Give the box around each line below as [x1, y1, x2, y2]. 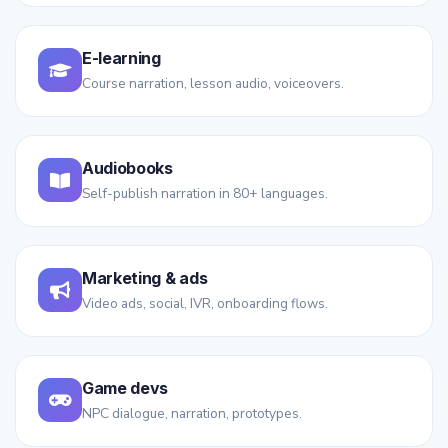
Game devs [82, 378, 169, 399]
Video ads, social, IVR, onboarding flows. [82, 294, 328, 314]
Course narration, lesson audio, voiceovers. [82, 74, 344, 94]
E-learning [82, 48, 161, 69]
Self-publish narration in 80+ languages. [82, 184, 328, 204]
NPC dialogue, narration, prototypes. [82, 404, 302, 424]
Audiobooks [82, 158, 173, 179]
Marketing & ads [82, 268, 208, 289]
